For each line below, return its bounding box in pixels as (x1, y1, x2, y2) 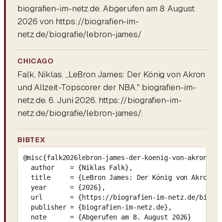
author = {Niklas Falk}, (23, 163, 133, 171)
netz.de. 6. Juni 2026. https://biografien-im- (17, 95, 182, 106)
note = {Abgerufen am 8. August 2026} (23, 213, 192, 221)
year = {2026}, (23, 183, 106, 191)
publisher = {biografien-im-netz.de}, (23, 203, 172, 211)
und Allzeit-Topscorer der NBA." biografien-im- (17, 82, 196, 93)
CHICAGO (17, 56, 54, 66)
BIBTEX (17, 135, 46, 145)
